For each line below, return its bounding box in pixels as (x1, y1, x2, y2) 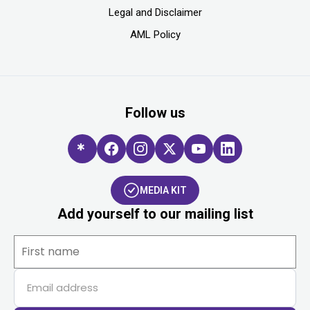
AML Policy (129, 28, 181, 42)
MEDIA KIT (140, 185, 187, 197)
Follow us (125, 104, 185, 122)
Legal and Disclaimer (108, 6, 202, 19)
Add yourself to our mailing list (57, 206, 253, 223)
